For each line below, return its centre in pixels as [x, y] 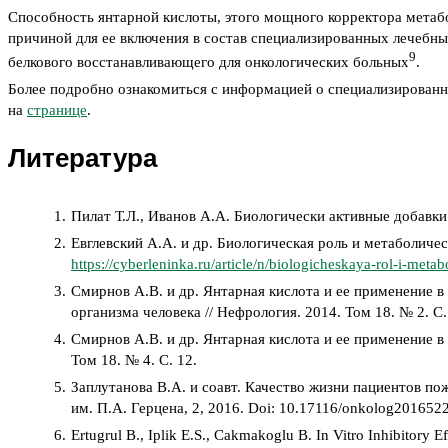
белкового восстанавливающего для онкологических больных [208, 62]
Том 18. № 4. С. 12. [134, 360]
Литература [82, 158]
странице [57, 110]
